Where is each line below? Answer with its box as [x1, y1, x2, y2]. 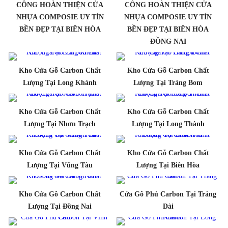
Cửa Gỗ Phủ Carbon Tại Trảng [120, 190, 217, 198]
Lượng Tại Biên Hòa [136, 161, 200, 169]
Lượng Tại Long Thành [131, 120, 205, 128]
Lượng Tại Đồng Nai [28, 202, 92, 210]
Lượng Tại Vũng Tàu [27, 161, 93, 169]
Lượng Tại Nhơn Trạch [24, 120, 96, 128]
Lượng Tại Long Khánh [23, 78, 97, 87]
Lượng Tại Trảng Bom [133, 78, 203, 87]
